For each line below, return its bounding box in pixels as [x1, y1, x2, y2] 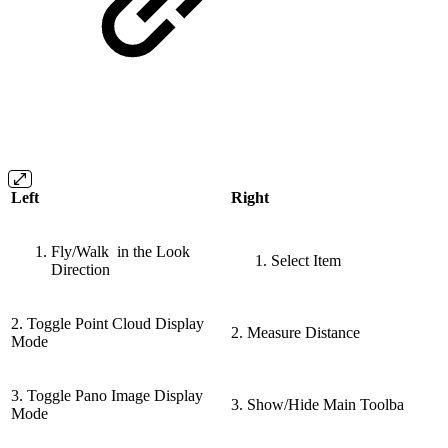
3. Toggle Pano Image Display [11, 386, 203, 404]
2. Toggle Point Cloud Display [11, 314, 204, 332]
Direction [51, 260, 110, 278]
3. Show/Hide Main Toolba [231, 395, 404, 413]
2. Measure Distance [231, 323, 360, 341]
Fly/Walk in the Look [51, 242, 190, 260]
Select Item [271, 251, 341, 269]
